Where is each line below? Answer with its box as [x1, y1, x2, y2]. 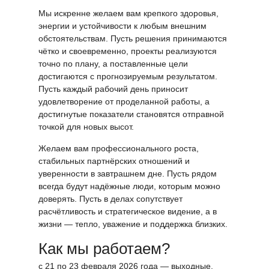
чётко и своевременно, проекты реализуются [38, 46, 217, 56]
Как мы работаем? [38, 239, 170, 258]
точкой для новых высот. [38, 121, 134, 131]
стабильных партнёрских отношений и [38, 156, 190, 166]
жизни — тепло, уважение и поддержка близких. [38, 219, 228, 229]
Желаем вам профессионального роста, [38, 143, 199, 153]
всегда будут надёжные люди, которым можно [38, 181, 220, 191]
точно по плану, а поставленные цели [38, 58, 188, 68]
